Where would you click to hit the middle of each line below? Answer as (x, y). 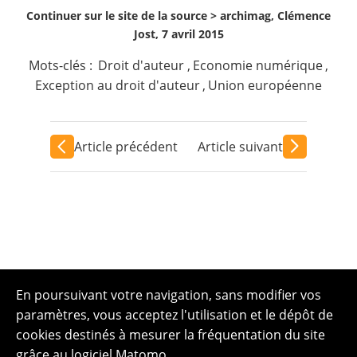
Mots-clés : (63, 65)
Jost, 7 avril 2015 (178, 34)
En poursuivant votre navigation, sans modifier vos (169, 295)
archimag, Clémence (275, 16)
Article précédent (126, 146)
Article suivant (241, 146)
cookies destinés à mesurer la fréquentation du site (171, 335)
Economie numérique (257, 65)
